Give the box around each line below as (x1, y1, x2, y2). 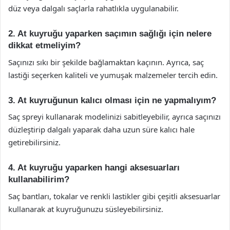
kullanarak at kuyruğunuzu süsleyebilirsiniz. (8, 203, 163, 214)
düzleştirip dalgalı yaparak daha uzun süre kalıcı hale (8, 124, 195, 135)
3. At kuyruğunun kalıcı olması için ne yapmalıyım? (8, 95, 216, 105)
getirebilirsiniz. (8, 137, 61, 147)
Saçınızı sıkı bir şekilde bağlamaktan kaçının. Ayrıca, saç (8, 56, 204, 67)
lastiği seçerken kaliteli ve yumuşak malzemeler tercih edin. (8, 69, 218, 80)
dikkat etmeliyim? (8, 41, 81, 50)
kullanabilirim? (8, 175, 69, 184)
